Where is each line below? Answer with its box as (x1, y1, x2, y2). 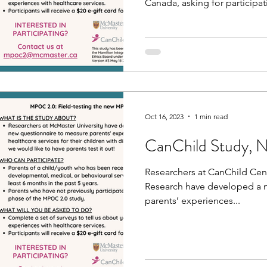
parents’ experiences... (145, 195, 240, 206)
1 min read (194, 111, 228, 121)
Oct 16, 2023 (145, 111, 184, 121)
